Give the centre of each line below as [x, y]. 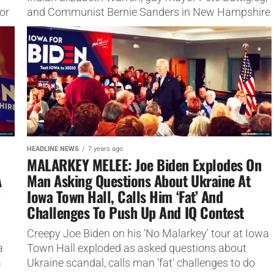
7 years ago [106, 149]
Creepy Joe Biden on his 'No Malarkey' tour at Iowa [148, 233]
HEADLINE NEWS [53, 149]
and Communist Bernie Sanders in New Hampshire [149, 12]
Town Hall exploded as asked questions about [137, 248]
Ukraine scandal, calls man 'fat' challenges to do [141, 263]
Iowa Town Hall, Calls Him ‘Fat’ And [125, 196]
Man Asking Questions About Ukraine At [139, 180]
